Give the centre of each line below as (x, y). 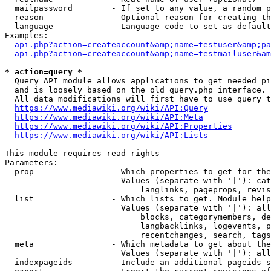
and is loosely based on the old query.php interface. (135, 90)
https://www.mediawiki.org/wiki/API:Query (111, 108)
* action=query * (44, 72)
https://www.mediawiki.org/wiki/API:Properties (123, 126)
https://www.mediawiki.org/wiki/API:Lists (111, 135)
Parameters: (31, 162)
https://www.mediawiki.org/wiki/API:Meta (109, 117)
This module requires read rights (82, 153)
